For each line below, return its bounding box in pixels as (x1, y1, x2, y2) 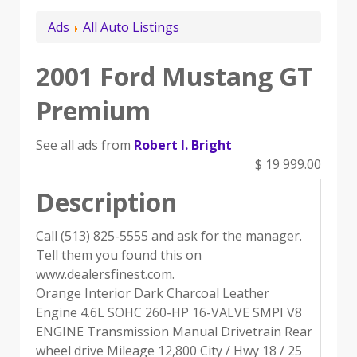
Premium (36, 93, 151, 128)
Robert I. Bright (134, 136, 232, 155)
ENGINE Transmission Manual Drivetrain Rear (36, 323, 312, 341)
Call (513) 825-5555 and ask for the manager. (36, 227, 302, 245)
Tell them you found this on (36, 246, 202, 265)
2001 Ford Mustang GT (36, 59, 312, 94)
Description (36, 185, 177, 220)
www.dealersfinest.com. (36, 265, 175, 284)
